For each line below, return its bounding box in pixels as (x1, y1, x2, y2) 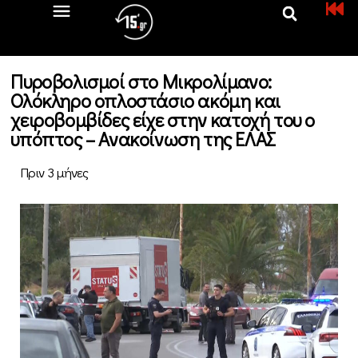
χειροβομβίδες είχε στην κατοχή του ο (10, 107, 316, 132)
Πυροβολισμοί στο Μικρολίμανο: (10, 69, 272, 93)
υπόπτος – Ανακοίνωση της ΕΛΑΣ (10, 126, 276, 151)
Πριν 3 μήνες (20, 163, 89, 181)
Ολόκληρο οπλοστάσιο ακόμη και (10, 88, 280, 113)
